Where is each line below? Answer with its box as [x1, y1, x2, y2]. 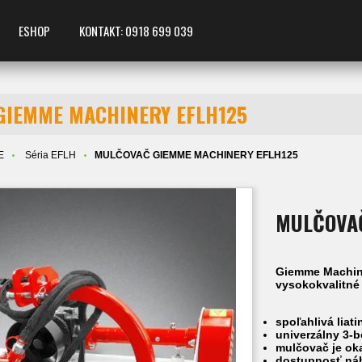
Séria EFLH [25, 149, 77, 161]
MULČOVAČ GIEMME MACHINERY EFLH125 [95, 149, 299, 161]
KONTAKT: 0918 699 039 [79, 22, 193, 40]
